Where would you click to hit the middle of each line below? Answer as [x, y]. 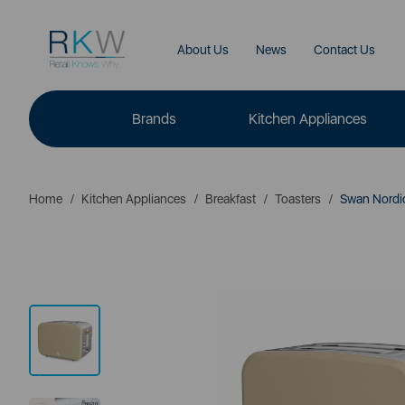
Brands [154, 119]
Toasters [298, 199]
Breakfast [231, 199]
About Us [202, 50]
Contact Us [344, 50]
